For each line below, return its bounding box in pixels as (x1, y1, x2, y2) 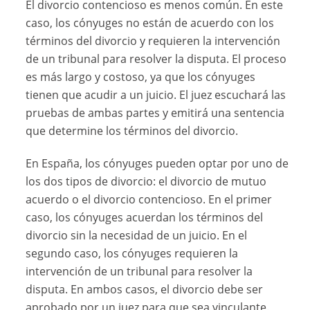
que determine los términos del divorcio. (26, 123, 239, 139)
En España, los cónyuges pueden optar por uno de (26, 156, 289, 172)
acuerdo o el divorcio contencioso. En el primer (26, 192, 273, 208)
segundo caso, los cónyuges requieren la (26, 246, 239, 262)
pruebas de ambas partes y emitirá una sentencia (26, 105, 285, 121)
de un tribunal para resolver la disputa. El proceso (26, 51, 287, 67)
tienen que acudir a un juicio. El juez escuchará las (26, 87, 286, 103)
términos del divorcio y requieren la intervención (26, 33, 281, 49)
